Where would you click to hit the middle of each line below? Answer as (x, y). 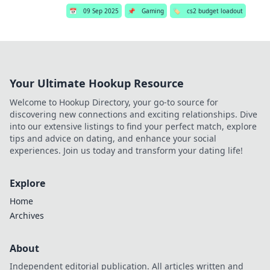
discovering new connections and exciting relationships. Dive (133, 114)
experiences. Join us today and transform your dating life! (126, 150)
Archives (27, 215)
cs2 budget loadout (215, 11)
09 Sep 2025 (101, 11)
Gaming (152, 11)
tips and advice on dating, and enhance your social (113, 138)
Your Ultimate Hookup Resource (97, 83)
